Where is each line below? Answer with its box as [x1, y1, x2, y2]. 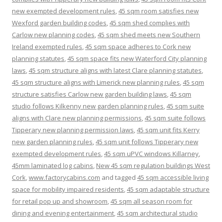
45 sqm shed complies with [110, 18, 190, 27]
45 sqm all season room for [111, 196, 192, 206]
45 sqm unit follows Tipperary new [96, 137, 198, 146]
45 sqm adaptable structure [127, 184, 210, 194]
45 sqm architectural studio [117, 208, 198, 218]
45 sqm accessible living [137, 172, 209, 182]
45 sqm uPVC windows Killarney [104, 149, 199, 158]
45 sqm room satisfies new [118, 6, 199, 15]
